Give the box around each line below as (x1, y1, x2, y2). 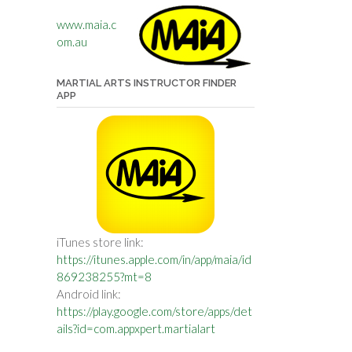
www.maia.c (56, 17, 116, 32)
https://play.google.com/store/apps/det (56, 303, 252, 318)
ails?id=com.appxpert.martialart (56, 321, 215, 335)
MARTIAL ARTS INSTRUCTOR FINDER (56, 76, 236, 89)
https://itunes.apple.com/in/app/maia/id (56, 251, 251, 266)
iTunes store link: (56, 234, 144, 249)
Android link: (56, 286, 121, 301)
